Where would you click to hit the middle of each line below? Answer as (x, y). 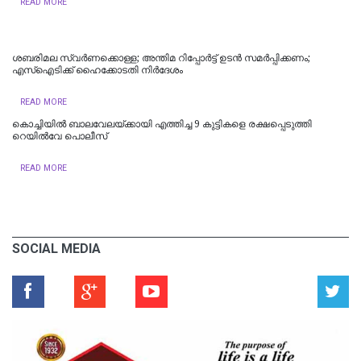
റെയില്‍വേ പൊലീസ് (60, 136)
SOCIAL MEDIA (56, 248)
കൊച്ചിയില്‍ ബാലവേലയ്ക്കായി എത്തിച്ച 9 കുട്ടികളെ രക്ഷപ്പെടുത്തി (162, 124)
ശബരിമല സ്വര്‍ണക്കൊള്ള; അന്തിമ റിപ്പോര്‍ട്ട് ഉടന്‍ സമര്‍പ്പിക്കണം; (161, 58)
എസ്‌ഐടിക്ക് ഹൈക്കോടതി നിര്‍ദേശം (98, 70)
